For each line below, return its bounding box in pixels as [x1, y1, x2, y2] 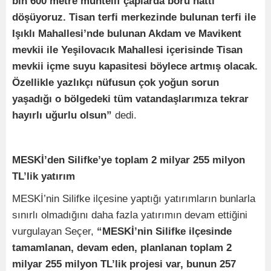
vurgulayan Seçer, [12, 226, 97, 238]
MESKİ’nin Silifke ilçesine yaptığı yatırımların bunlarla [12, 193, 255, 205]
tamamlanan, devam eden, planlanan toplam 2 [12, 242, 232, 254]
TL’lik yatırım [12, 171, 75, 183]
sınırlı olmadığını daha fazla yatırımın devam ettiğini [12, 209, 247, 221]
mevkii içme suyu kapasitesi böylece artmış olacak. [12, 60, 258, 73]
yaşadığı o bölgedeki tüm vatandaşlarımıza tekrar [12, 93, 249, 105]
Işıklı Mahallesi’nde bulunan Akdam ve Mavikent [12, 28, 241, 40]
